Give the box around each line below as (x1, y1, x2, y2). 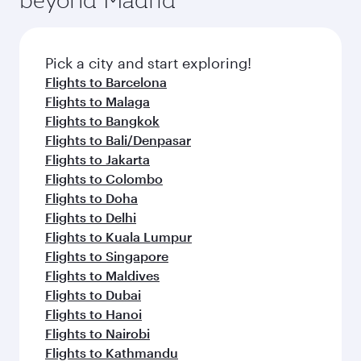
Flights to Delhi (45, 210, 136, 225)
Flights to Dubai (45, 287, 141, 302)
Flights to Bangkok (45, 113, 160, 128)
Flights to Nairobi (45, 326, 150, 341)
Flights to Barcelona (45, 74, 167, 89)
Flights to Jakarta (45, 151, 150, 167)
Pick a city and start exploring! (45, 54, 251, 72)
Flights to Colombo (45, 171, 163, 186)
